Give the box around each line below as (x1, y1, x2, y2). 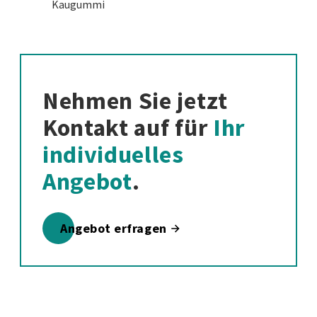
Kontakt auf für (42, 113, 213, 143)
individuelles (42, 139, 184, 170)
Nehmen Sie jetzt (42, 86, 228, 116)
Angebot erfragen (60, 220, 167, 237)
